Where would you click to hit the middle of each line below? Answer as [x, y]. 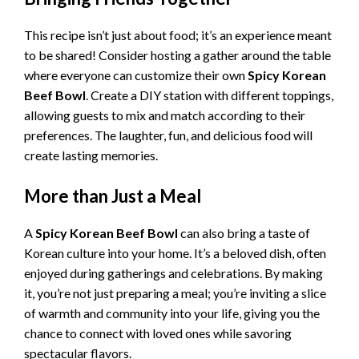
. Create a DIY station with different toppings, [210, 95]
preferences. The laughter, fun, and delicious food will [168, 135]
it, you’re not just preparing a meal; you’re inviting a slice [175, 292]
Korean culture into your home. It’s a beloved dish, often [175, 252]
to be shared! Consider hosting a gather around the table [177, 55]
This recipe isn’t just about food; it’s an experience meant [178, 35]
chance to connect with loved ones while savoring [158, 333]
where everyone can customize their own [136, 75]
